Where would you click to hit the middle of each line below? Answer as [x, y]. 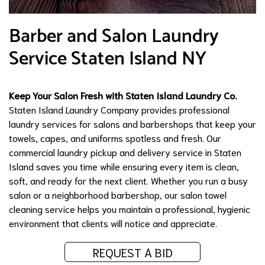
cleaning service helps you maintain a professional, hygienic [130, 208]
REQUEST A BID [132, 252]
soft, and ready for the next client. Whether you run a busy [128, 180]
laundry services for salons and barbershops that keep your [132, 123]
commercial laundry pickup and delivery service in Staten [125, 151]
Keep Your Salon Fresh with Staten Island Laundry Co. [123, 95]
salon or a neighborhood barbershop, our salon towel [118, 194]
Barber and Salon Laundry [114, 36]
